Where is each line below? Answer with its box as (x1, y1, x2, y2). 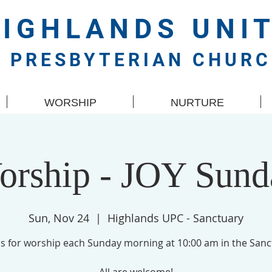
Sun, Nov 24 (29, 211, 89, 225)
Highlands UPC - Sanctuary (107, 211, 243, 225)
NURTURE (170, 97, 224, 109)
